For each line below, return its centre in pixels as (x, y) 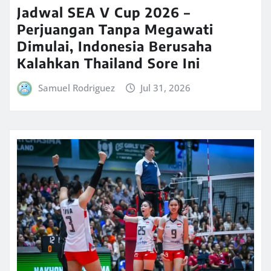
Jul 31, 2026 (166, 87)
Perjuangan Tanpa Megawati (115, 29)
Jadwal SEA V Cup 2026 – (104, 12)
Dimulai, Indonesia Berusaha (115, 46)
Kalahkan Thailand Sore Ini (109, 63)
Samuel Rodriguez (76, 87)
